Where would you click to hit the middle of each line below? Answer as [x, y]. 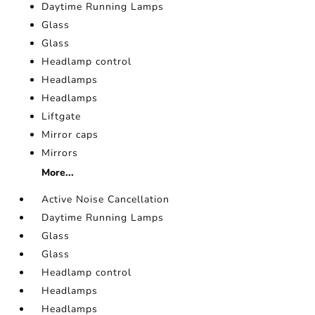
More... [58, 173]
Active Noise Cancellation [106, 200]
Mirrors [60, 153]
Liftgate [62, 117]
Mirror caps [70, 135]
